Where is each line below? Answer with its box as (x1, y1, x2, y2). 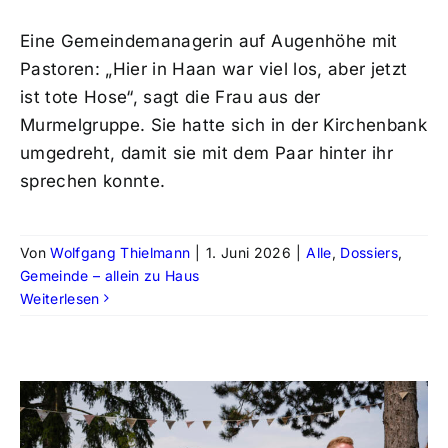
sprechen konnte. (19, 170, 166, 191)
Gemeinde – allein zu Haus (19, 266, 200, 284)
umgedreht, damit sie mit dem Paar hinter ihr (19, 142, 393, 163)
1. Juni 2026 (205, 243, 291, 261)
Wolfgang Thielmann (50, 243, 191, 261)
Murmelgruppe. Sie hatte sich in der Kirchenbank (19, 114, 427, 135)
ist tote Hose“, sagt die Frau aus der (19, 86, 321, 107)
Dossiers (340, 243, 399, 261)
